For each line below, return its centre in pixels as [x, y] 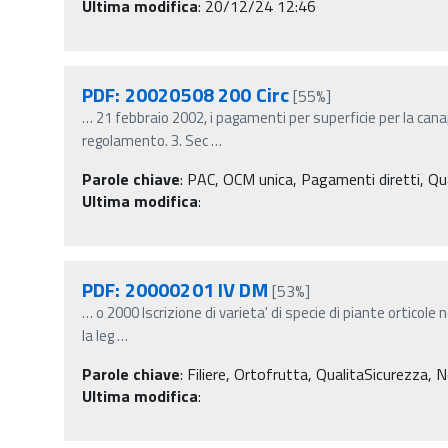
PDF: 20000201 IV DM [175, 289]
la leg [98, 335]
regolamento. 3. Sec [145, 140]
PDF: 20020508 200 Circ [186, 94]
